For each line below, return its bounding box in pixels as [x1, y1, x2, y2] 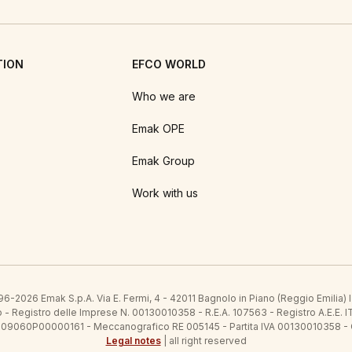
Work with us [132, 186, 198, 200]
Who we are [132, 90, 196, 103]
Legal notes [105, 335, 161, 346]
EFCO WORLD [132, 57, 206, 71]
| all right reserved [160, 335, 247, 346]
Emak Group [132, 154, 195, 167]
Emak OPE [132, 122, 185, 135]
